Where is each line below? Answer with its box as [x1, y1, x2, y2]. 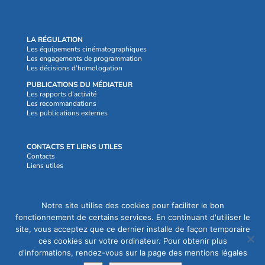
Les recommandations [26, 98, 96, 108]
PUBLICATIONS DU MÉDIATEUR [26, 79, 132, 89]
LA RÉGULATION [26, 34, 83, 44]
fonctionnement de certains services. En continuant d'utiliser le [15, 212, 250, 222]
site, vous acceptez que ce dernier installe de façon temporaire [15, 224, 250, 234]
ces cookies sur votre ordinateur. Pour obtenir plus [38, 236, 227, 245]
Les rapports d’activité [26, 89, 96, 99]
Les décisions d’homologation [26, 63, 122, 73]
